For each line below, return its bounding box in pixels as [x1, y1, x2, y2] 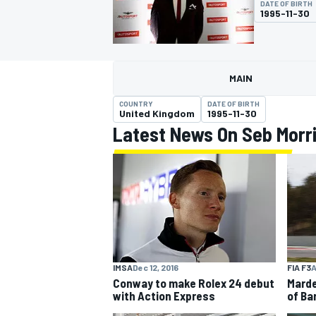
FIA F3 [286, 262, 311, 272]
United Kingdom [119, 107, 195, 119]
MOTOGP [110, 89, 150, 102]
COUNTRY [119, 99, 153, 108]
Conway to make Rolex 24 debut [113, 275, 274, 290]
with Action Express [113, 288, 215, 303]
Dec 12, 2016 [133, 262, 178, 272]
